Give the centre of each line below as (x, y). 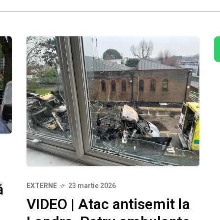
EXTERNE (42, 186)
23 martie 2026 (92, 186)
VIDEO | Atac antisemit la (108, 205)
